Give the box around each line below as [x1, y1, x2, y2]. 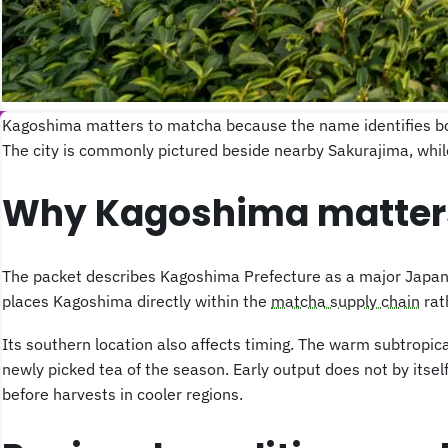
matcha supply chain [271, 289, 420, 312]
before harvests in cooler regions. [2, 382, 243, 405]
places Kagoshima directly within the [2, 289, 271, 312]
